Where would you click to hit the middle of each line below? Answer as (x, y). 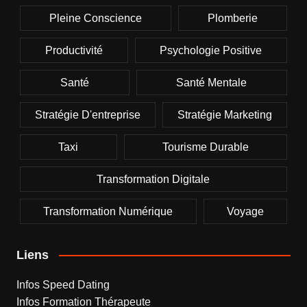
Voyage (245, 211)
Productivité (74, 50)
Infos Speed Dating (63, 284)
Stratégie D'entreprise (87, 114)
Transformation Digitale (153, 179)
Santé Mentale (212, 82)
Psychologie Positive (211, 50)
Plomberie (233, 18)
